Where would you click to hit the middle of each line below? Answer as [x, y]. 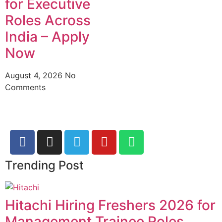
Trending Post [44, 165]
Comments [25, 87]
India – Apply [47, 36]
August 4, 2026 [35, 75]
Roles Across [48, 20]
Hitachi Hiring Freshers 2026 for [110, 205]
